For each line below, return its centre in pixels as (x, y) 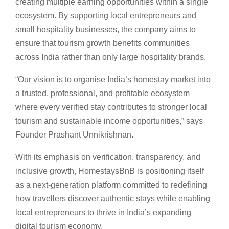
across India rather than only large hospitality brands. (111, 57)
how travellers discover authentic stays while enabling (113, 198)
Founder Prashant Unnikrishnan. (74, 134)
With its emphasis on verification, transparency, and (108, 157)
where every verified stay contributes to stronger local (111, 107)
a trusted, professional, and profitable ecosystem (102, 93)
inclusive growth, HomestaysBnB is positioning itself (110, 171)
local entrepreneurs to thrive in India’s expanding (103, 212)
